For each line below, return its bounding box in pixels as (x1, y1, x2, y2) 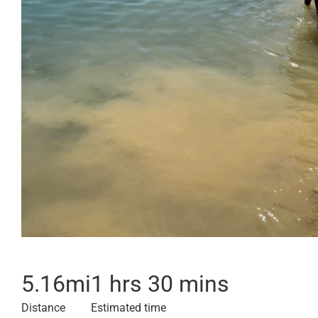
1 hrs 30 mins (91, 270, 229, 297)
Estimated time (91, 301, 166, 314)
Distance (21, 301, 65, 314)
